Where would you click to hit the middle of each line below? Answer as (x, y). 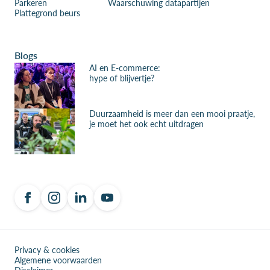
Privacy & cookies (47, 249)
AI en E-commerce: (125, 67)
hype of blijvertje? (122, 77)
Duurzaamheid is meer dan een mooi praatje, (172, 113)
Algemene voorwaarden (58, 259)
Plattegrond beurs (47, 12)
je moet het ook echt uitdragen (146, 123)
